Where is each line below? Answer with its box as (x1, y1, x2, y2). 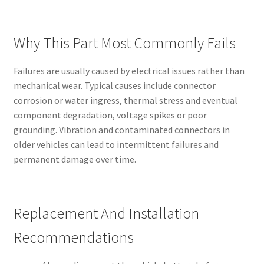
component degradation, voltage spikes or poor (13, 108, 207, 121)
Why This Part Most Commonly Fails (13, 33, 236, 52)
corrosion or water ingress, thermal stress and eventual (13, 94, 237, 106)
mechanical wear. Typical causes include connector (13, 79, 216, 91)
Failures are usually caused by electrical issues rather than (13, 64, 245, 77)
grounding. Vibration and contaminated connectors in (13, 123, 230, 136)
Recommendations (13, 227, 134, 247)
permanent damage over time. (13, 153, 136, 165)
